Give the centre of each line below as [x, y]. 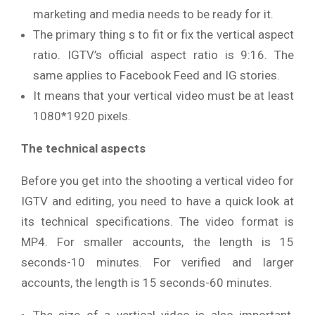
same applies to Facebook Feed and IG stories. [156, 75]
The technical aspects [83, 148]
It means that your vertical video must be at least [163, 95]
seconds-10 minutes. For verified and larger [157, 262]
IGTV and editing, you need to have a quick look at [157, 201]
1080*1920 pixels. [82, 116]
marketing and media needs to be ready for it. [153, 14]
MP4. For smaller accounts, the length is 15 [157, 242]
